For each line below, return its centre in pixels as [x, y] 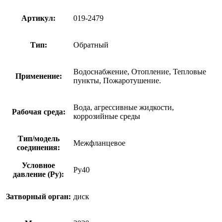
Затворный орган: [38, 196]
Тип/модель [38, 138]
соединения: [38, 147]
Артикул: [38, 18]
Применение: [38, 76]
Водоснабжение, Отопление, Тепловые [140, 71]
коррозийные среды [107, 116]
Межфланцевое [99, 143]
